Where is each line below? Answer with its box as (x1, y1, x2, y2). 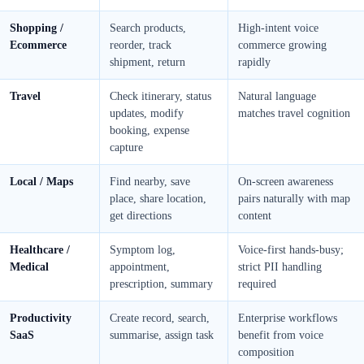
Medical (10, 261, 49, 274)
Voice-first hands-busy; (238, 244, 344, 257)
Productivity (10, 312, 71, 325)
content (238, 210, 271, 223)
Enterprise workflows (238, 312, 337, 325)
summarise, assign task (110, 329, 214, 342)
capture (110, 141, 143, 154)
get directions (110, 210, 171, 223)
